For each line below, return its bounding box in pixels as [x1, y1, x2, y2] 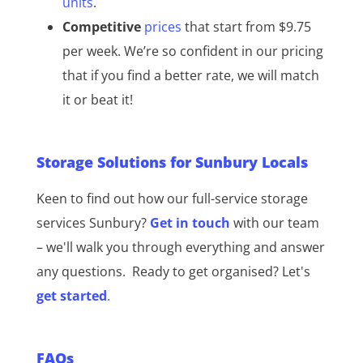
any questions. [36, 263, 129, 281]
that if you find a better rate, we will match [62, 66, 319, 85]
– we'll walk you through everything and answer [36, 238, 325, 257]
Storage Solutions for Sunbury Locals [36, 152, 312, 173]
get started [36, 287, 107, 305]
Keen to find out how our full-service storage [36, 190, 308, 208]
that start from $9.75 [181, 18, 311, 36]
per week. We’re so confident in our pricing [62, 42, 323, 61]
